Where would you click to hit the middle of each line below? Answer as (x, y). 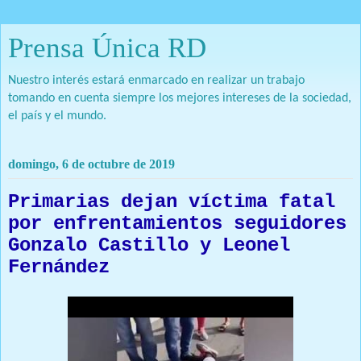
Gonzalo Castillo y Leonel (149, 245)
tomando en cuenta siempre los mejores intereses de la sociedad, (180, 98)
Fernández (59, 267)
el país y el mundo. (57, 116)
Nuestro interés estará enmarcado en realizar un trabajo (156, 81)
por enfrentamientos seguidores (177, 223)
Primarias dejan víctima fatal (172, 201)
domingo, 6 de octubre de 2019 (91, 164)
